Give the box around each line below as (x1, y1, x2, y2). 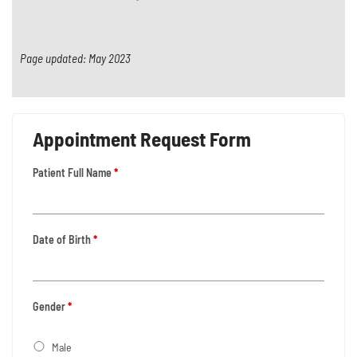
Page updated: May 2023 (20, 51, 131, 66)
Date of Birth (33, 233, 91, 247)
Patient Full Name (33, 166, 112, 180)
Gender (33, 300, 65, 314)
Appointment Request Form (33, 127, 251, 151)
